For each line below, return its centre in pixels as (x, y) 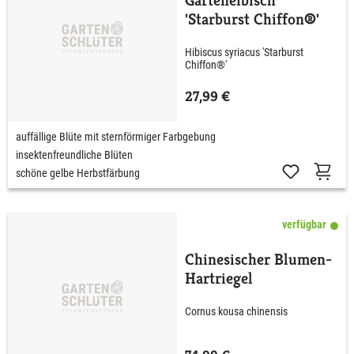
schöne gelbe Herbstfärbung (78, 173)
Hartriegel (219, 278)
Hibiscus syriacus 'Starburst (244, 53)
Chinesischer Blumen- (258, 259)
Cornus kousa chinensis (236, 312)
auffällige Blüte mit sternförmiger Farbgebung (116, 136)
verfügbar (304, 224)
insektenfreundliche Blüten (74, 154)
